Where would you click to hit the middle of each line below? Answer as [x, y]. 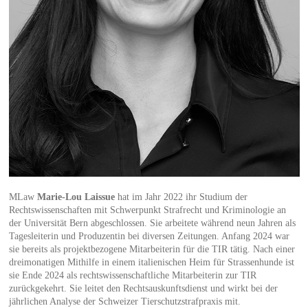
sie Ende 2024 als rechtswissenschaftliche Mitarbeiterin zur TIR [132, 276]
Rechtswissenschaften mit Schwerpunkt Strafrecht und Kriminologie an [147, 210]
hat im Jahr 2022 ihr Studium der [181, 197]
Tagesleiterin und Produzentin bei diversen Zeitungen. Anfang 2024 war [149, 236]
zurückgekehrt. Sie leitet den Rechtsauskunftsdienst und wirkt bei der [143, 289]
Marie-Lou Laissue [76, 197]
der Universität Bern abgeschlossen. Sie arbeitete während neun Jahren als [152, 223]
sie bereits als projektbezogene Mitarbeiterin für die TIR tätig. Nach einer [152, 250]
